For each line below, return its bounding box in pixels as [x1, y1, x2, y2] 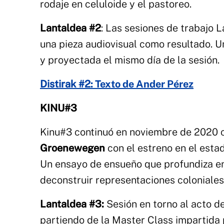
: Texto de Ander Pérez [90, 78, 193, 90]
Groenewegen [40, 142, 105, 154]
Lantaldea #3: [40, 198, 104, 210]
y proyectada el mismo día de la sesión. [40, 54, 219, 66]
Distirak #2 [40, 78, 90, 90]
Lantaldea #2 [40, 22, 101, 34]
